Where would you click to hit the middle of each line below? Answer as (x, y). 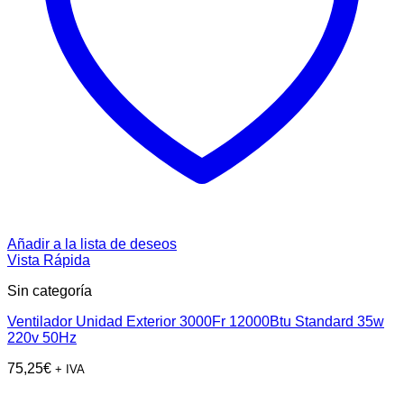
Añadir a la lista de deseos (92, 244)
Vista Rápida (49, 261)
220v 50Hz (42, 338)
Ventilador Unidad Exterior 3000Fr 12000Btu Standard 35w (196, 322)
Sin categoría (50, 291)
